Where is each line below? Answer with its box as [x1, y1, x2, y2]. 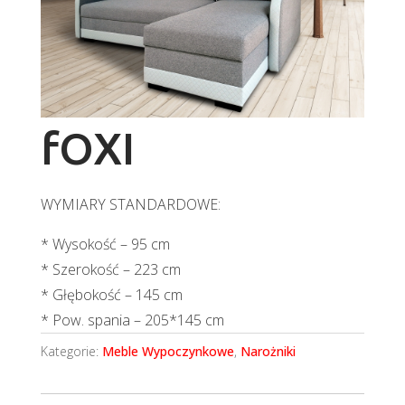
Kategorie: [40, 343, 102, 361]
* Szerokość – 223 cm [40, 259, 181, 280]
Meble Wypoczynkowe [101, 343, 234, 361]
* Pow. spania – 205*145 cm [40, 310, 224, 331]
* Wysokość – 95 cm [40, 234, 170, 255]
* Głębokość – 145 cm [40, 285, 183, 306]
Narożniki [240, 343, 296, 361]
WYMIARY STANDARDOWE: [40, 194, 221, 215]
